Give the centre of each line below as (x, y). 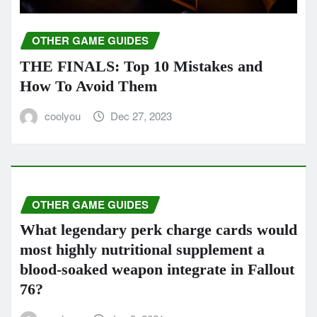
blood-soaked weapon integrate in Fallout (157, 270)
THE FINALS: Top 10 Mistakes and (141, 66)
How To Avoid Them (88, 86)
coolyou (62, 115)
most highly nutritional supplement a (142, 250)
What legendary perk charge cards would (158, 230)
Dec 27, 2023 (142, 115)
